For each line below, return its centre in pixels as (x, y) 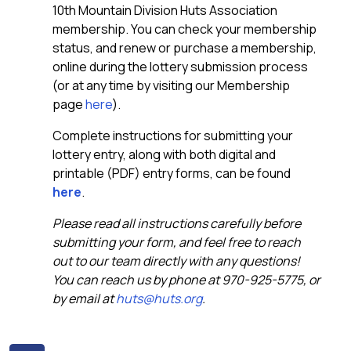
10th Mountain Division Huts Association (165, 11)
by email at (84, 299)
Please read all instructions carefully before (177, 224)
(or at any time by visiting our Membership (171, 86)
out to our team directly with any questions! (176, 261)
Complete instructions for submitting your (173, 136)
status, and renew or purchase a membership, (185, 48)
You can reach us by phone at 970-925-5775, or (186, 280)
